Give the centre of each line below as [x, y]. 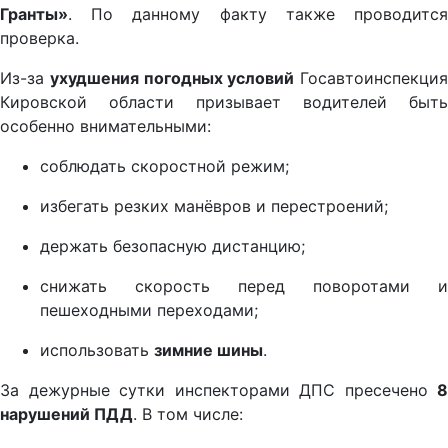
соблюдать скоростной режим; [164, 166]
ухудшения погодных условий [172, 78]
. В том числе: [188, 414]
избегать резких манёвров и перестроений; [214, 206]
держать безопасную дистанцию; [172, 246]
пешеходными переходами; [149, 310]
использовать [97, 350]
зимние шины [208, 350]
